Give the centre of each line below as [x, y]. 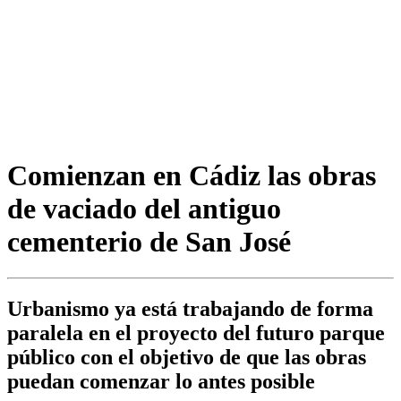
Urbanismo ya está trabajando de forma [190, 309]
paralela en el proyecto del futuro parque [196, 333]
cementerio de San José [149, 241]
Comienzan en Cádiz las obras [192, 175]
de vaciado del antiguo [144, 208]
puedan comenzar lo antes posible [161, 382]
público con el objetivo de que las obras [187, 358]
